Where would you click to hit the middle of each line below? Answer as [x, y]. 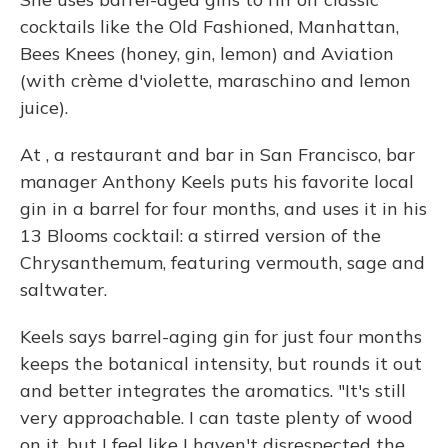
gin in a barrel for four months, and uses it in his [223, 208]
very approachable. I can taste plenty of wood [216, 417]
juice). [44, 107]
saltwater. [63, 289]
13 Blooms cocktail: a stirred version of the [200, 235]
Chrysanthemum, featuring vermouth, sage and [222, 262]
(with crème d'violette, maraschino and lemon [215, 80]
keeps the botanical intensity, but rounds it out [221, 363]
